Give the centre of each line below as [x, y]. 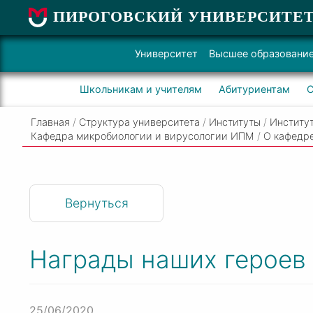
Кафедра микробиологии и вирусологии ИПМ [143, 136]
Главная [50, 122]
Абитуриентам [254, 89]
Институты [235, 122]
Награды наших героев [168, 260]
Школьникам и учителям [140, 89]
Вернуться [96, 203]
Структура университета [139, 122]
